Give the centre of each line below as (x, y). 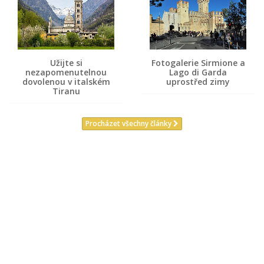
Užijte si (66, 62)
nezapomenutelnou (66, 72)
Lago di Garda (198, 72)
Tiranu (66, 91)
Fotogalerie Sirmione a (198, 62)
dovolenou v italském (66, 81)
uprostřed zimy (198, 81)
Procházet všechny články (129, 124)
